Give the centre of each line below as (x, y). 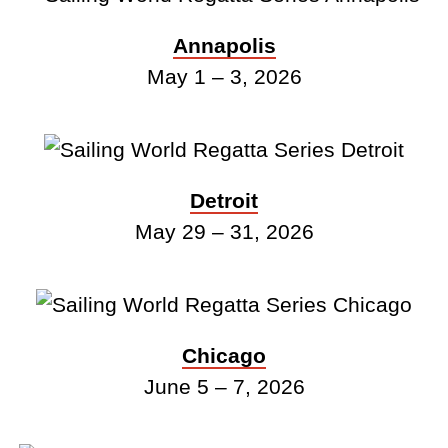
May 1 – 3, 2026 (224, 76)
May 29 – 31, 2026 (224, 231)
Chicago (224, 355)
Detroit (224, 200)
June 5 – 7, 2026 (224, 386)
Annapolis (224, 45)
